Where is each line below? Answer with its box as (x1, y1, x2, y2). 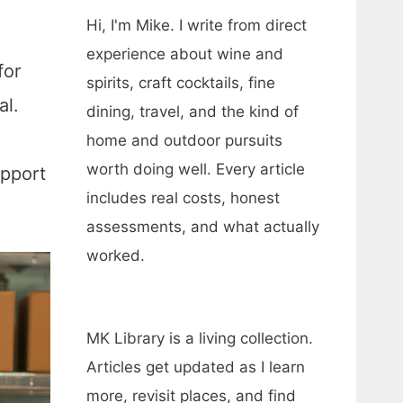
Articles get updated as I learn (86, 358, 305, 376)
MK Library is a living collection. (86, 329, 313, 347)
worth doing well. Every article (86, 160, 305, 178)
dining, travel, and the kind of (86, 103, 299, 121)
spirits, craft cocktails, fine (86, 74, 275, 92)
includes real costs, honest (86, 189, 280, 207)
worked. (86, 246, 145, 264)
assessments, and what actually (86, 218, 319, 236)
